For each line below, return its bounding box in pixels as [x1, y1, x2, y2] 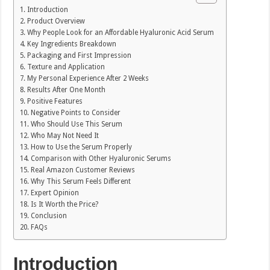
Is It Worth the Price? [30, 199, 98, 209]
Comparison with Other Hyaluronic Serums [30, 154, 171, 163]
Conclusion [30, 211, 67, 220]
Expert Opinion [30, 188, 79, 197]
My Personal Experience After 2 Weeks [27, 74, 149, 83]
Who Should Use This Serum [30, 119, 122, 128]
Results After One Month [27, 85, 105, 94]
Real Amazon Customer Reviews [30, 165, 135, 174]
